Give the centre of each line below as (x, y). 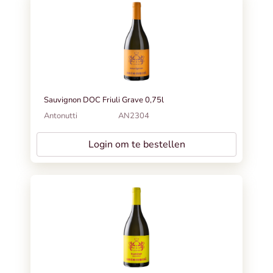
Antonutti (61, 115)
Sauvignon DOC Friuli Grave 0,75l (104, 100)
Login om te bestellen (136, 144)
